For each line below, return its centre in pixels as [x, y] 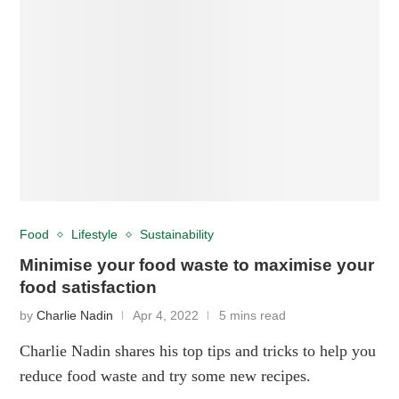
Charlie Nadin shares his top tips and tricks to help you [198, 350]
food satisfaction [89, 287]
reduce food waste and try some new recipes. [166, 375]
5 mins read [253, 315]
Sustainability [177, 234]
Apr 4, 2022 [166, 315]
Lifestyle [95, 234]
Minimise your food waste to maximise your [197, 265]
